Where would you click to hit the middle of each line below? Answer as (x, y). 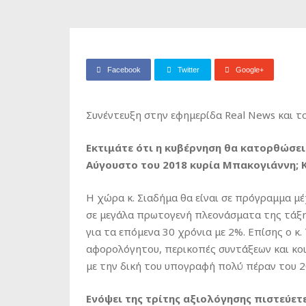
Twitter (188, 70)
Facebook (124, 70)
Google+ (250, 70)
